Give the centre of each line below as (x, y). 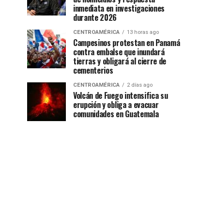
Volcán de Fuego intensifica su (121, 96)
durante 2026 (95, 18)
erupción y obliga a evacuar (116, 105)
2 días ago (140, 85)
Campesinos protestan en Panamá (127, 43)
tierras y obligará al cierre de (120, 61)
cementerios (93, 70)
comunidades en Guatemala (116, 114)
